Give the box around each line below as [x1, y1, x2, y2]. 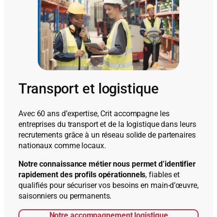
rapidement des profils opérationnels [18, 170, 146, 180]
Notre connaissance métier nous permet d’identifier [18, 159, 196, 169]
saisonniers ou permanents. [18, 191, 112, 201]
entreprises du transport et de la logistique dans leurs [18, 119, 196, 129]
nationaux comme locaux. [18, 140, 106, 150]
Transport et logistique [18, 81, 159, 97]
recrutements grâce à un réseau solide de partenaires [18, 130, 196, 139]
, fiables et [145, 170, 180, 180]
